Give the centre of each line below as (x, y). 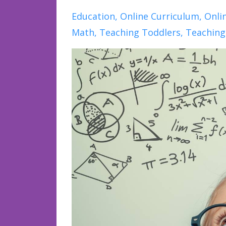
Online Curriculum (160, 16)
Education (93, 16)
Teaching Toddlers (140, 32)
